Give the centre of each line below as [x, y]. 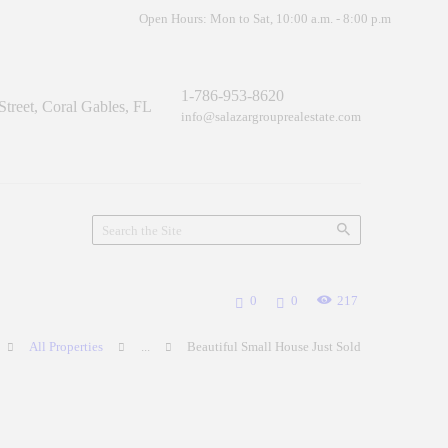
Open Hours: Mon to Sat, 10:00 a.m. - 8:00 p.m [265, 19]
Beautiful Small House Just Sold [274, 346]
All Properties [66, 346]
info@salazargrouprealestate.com [271, 117]
